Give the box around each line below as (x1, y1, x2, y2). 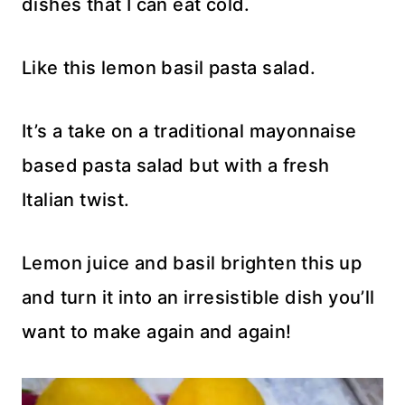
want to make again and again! (22, 320, 292, 343)
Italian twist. (22, 188, 130, 211)
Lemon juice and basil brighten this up (22, 251, 363, 274)
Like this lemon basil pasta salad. (22, 56, 316, 79)
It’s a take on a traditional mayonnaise (22, 119, 357, 142)
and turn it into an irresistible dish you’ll (22, 286, 375, 308)
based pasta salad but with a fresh (22, 154, 330, 176)
